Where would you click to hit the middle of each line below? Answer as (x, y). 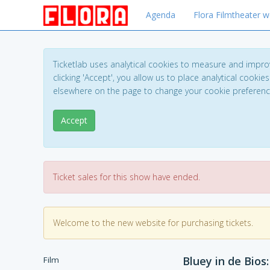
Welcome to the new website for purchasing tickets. (153, 223)
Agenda (161, 15)
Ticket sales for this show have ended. (127, 177)
